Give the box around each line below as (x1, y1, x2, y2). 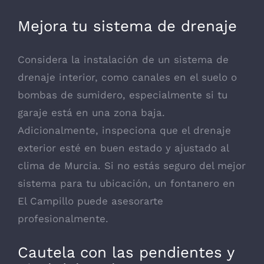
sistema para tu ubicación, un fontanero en (18, 177, 235, 190)
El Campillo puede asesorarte (18, 195, 163, 207)
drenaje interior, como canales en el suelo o (18, 71, 237, 84)
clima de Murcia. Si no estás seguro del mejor (18, 160, 246, 172)
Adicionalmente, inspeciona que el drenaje (18, 124, 231, 137)
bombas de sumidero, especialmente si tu (18, 89, 227, 101)
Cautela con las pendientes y (18, 243, 234, 261)
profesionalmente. (18, 213, 108, 225)
